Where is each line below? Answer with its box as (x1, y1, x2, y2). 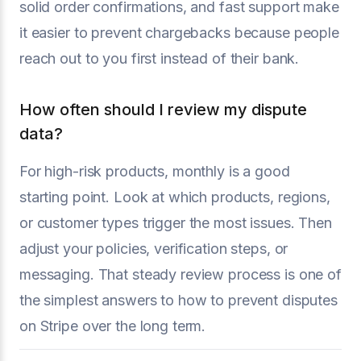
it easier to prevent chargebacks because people (19, 24, 339, 41)
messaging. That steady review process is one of (19, 266, 342, 283)
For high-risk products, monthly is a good (19, 163, 290, 180)
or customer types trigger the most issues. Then (19, 214, 332, 231)
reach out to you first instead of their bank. (19, 50, 300, 67)
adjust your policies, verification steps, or (19, 240, 288, 257)
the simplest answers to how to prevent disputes (19, 292, 338, 309)
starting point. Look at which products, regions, (19, 189, 330, 205)
